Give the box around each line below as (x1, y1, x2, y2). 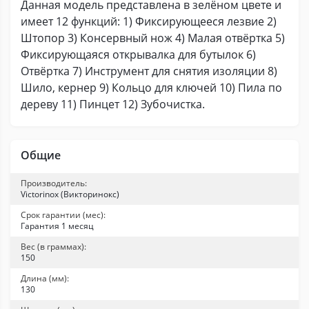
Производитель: (21, 177, 87, 189)
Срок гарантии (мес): (21, 209, 106, 221)
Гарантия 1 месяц (21, 220, 94, 232)
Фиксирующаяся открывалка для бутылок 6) (21, 47, 256, 62)
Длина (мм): (21, 272, 69, 284)
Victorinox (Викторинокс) (21, 188, 119, 200)
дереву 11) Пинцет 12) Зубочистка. (21, 97, 205, 112)
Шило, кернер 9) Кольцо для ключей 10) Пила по (21, 80, 282, 95)
